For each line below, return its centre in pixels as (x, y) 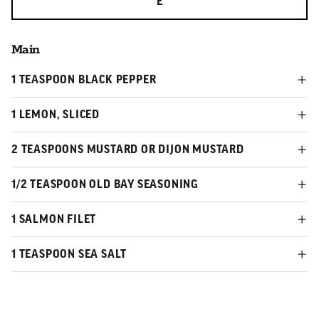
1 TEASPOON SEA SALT (69, 254)
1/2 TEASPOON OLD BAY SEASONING (105, 184)
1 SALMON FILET (54, 219)
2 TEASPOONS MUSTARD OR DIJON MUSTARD (128, 149)
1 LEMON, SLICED (56, 114)
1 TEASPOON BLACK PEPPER (84, 79)
